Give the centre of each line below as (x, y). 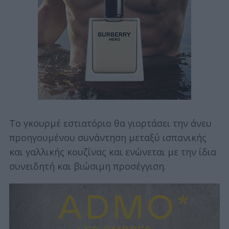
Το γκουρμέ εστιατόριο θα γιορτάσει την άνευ (110, 123)
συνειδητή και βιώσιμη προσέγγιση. (87, 166)
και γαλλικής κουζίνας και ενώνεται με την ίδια (112, 152)
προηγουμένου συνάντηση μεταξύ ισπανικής (108, 137)
